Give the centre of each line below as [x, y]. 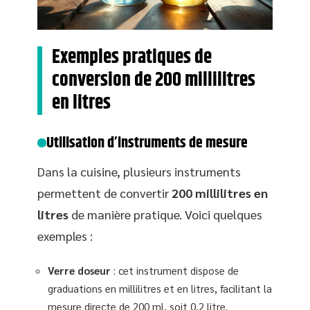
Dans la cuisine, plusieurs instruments [139, 171]
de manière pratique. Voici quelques [165, 214]
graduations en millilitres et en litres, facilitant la [160, 289]
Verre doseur [79, 271]
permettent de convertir [104, 192]
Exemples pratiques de [132, 57]
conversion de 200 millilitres [154, 80]
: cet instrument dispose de [175, 271]
